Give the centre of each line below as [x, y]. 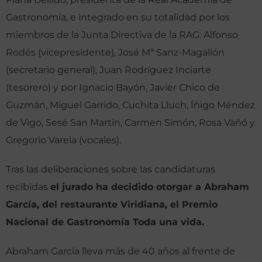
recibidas [28, 187]
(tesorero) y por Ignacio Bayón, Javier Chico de [113, 88]
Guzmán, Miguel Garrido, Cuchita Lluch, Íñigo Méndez [130, 105]
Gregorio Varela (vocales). [63, 140]
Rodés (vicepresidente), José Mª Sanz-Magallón [115, 53]
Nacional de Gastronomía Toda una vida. [105, 222]
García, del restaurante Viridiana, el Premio [112, 205]
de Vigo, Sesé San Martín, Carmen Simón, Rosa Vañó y [130, 123]
